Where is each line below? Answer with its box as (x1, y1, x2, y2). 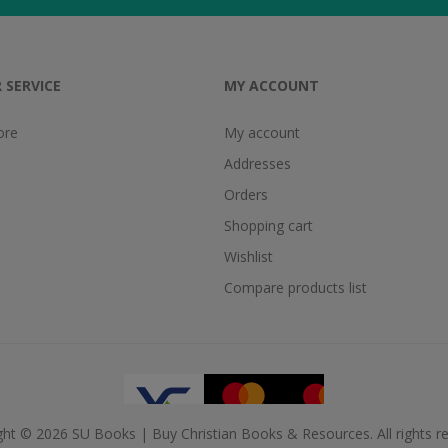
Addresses (224, 153, 291, 173)
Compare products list (224, 277, 367, 297)
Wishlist (224, 246, 273, 266)
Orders (224, 184, 268, 204)
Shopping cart (224, 215, 313, 235)
